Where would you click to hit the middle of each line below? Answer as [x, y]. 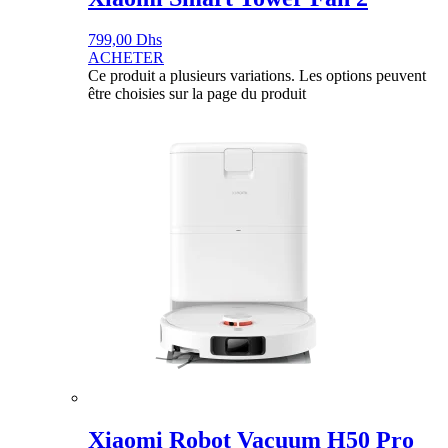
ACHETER [126, 58]
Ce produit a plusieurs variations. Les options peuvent [257, 76]
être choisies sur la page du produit [197, 94]
